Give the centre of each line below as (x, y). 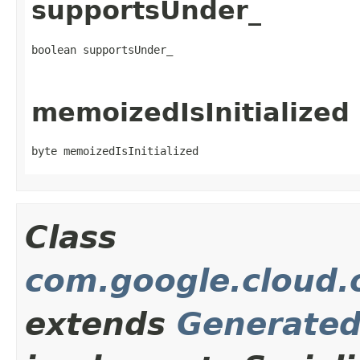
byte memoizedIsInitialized (115, 151)
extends (101, 325)
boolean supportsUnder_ (102, 49)
